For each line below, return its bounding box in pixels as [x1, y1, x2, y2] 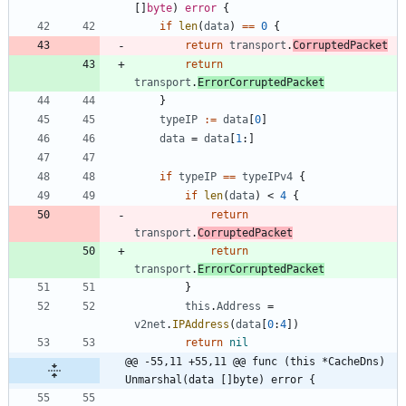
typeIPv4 [242, 169, 293, 183]
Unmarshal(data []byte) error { [125, 372, 315, 386]
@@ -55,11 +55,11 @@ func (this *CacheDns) [125, 354, 385, 368]
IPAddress [172, 317, 229, 331]
